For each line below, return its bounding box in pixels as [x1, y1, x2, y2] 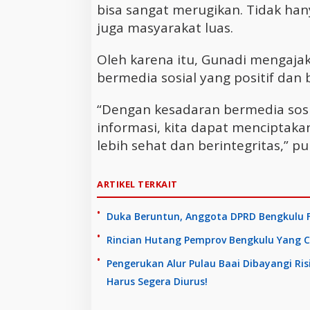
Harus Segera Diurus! [107, 274, 208, 288]
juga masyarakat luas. [97, 18, 233, 37]
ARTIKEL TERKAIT [97, 177, 178, 190]
